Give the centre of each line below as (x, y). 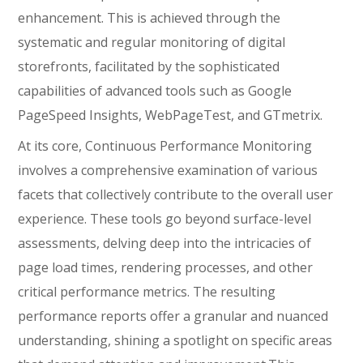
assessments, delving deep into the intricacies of (165, 243)
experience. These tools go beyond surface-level (165, 219)
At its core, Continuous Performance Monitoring (165, 146)
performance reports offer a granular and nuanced (173, 316)
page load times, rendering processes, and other (166, 267)
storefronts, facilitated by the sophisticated (149, 66)
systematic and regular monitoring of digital (152, 42)
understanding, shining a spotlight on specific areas (175, 340)
